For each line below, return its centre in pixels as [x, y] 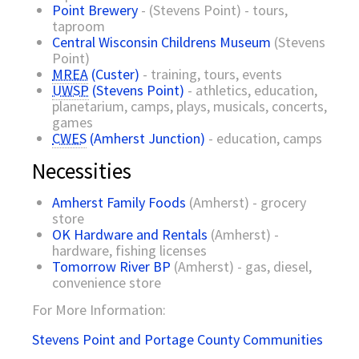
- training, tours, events [211, 74]
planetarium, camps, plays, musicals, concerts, [190, 106]
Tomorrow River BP [111, 267]
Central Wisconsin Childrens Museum [161, 42]
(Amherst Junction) [146, 138]
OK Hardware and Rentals [130, 235]
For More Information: [99, 310]
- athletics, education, [251, 90]
